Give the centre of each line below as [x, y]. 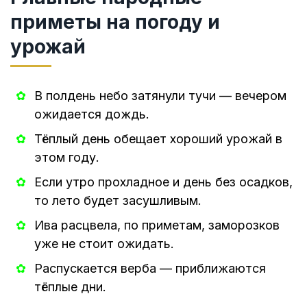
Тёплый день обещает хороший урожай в [158, 138]
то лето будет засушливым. [118, 200]
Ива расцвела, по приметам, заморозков [157, 225]
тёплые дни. [70, 286]
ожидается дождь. [92, 114]
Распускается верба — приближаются [150, 268]
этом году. [67, 157]
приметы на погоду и [115, 22]
